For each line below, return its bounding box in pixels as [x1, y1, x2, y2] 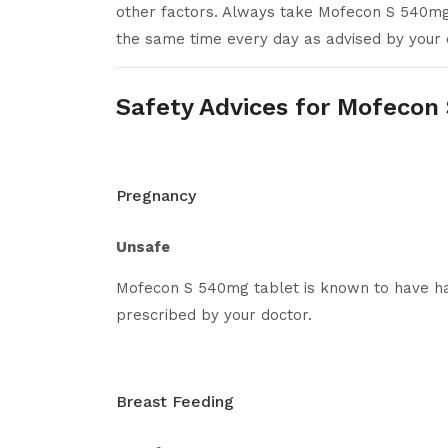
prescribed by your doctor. [116, 306, 312, 324]
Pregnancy [116, 186, 196, 205]
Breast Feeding [116, 392, 234, 411]
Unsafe [116, 238, 170, 256]
